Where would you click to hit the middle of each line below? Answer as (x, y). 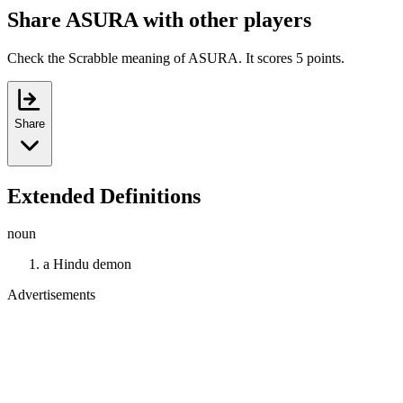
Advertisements (51, 295)
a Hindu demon (87, 264)
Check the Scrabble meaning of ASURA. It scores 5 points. (176, 58)
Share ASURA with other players (159, 19)
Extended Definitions (104, 196)
